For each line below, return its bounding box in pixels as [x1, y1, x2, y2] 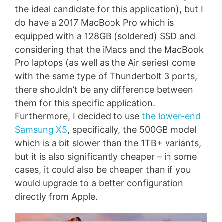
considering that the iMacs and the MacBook [15, 44, 204, 55]
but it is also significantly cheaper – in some [15, 151, 197, 162]
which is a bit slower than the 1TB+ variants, [15, 137, 201, 148]
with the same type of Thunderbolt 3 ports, [15, 70, 197, 81]
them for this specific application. [15, 97, 155, 108]
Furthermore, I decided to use [15, 111, 142, 121]
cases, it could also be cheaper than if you [15, 164, 191, 175]
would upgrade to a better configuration [15, 177, 183, 188]
